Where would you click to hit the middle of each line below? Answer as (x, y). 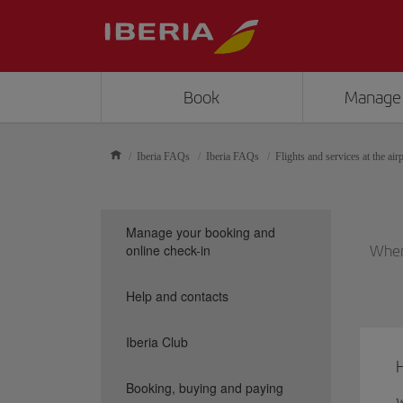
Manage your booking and (201, 232)
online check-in (168, 250)
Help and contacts (177, 296)
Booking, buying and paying (205, 388)
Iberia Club (157, 342)
